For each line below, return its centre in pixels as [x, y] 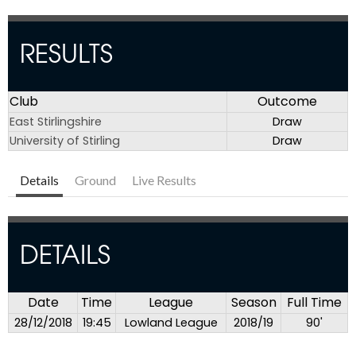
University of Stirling [65, 141]
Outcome [287, 102]
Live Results [164, 180]
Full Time [314, 303]
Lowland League [171, 323]
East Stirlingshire [56, 122]
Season [253, 303]
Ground [95, 180]
